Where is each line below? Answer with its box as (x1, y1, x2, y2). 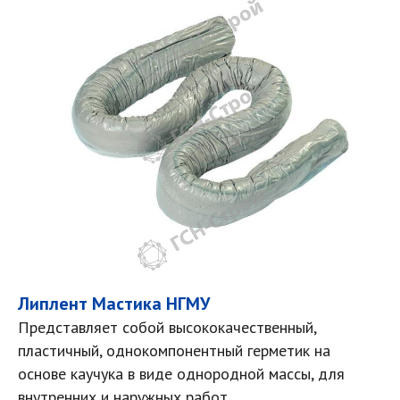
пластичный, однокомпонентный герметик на (18, 340, 330, 361)
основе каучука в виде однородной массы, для (18, 363, 345, 384)
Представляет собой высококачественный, (18, 317, 316, 337)
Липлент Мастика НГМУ (18, 292, 210, 315)
